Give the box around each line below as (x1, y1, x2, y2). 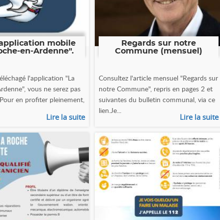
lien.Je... (98, 105, 121, 115)
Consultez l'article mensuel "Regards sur (98, 73, 218, 82)
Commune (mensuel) (114, 47, 202, 55)
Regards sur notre (121, 39, 196, 47)
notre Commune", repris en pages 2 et (98, 83, 213, 93)
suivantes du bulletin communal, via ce (98, 94, 215, 104)
